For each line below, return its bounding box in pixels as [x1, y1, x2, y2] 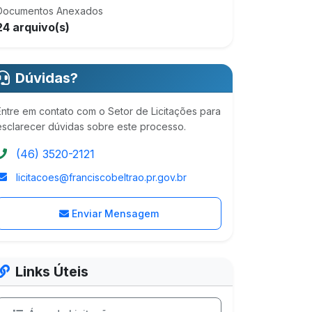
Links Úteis [15, 263, 88, 280]
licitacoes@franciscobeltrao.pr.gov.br [16, 171, 187, 183]
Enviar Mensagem [71, 208, 159, 219]
